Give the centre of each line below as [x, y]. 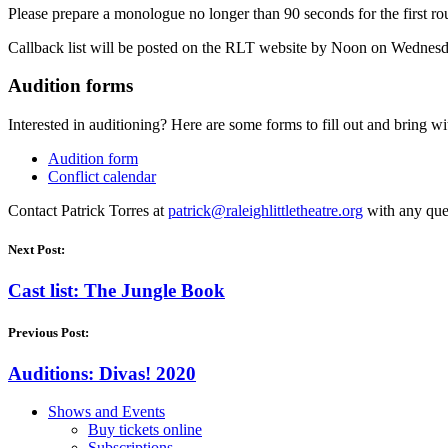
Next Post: [36, 250]
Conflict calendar [102, 177]
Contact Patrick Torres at [88, 211]
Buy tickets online [145, 430]
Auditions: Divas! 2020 [102, 373]
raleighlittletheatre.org [294, 211]
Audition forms [70, 86]
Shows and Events [106, 412]
